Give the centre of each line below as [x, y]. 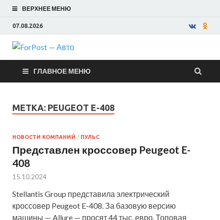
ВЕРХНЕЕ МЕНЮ [46, 9]
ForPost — [126, 61]
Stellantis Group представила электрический [91, 193]
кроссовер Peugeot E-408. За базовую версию [94, 205]
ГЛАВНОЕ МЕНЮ [62, 71]
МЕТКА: [30, 108]
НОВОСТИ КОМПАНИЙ [44, 137]
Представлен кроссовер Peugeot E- [101, 149]
